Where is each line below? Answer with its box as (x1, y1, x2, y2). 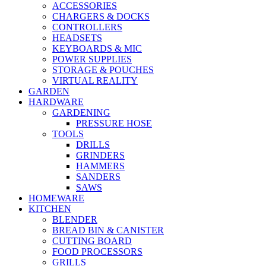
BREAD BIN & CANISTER (52, 225, 164, 236)
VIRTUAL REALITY (52, 75, 138, 86)
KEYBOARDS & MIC (52, 43, 142, 54)
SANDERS (76, 172, 121, 182)
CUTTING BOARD (52, 236, 132, 246)
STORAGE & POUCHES (52, 65, 154, 75)
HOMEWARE (28, 193, 84, 204)
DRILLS (76, 140, 110, 150)
